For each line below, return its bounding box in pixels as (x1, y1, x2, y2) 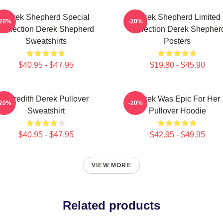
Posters (164, 37, 191, 45)
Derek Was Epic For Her (134, 95, 220, 103)
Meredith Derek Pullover (3, 95, 89, 103)
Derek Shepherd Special (2, 13, 90, 21)
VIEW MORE (92, 162, 131, 169)
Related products (63, 199, 160, 212)
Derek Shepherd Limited (134, 13, 221, 21)
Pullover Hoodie (148, 107, 206, 115)
